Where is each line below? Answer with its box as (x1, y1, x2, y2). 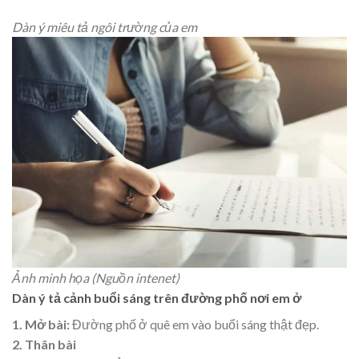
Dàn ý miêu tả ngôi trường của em (12, 19, 197, 35)
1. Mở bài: (12, 317, 72, 333)
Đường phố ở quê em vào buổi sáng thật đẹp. (72, 317, 319, 333)
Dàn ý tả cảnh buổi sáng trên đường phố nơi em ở (12, 290, 301, 306)
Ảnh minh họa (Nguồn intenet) (12, 270, 179, 286)
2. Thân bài (12, 337, 76, 353)
